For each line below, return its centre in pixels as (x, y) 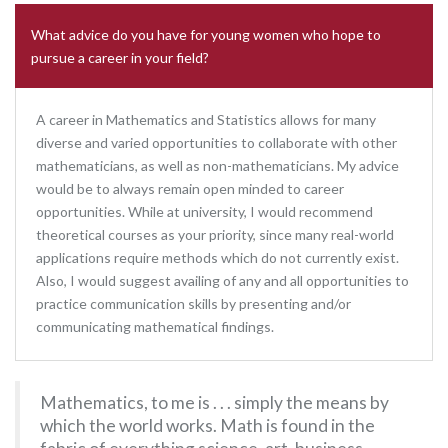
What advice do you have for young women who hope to (206, 34)
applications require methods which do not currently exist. (217, 257)
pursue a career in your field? (120, 57)
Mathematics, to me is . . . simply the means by (214, 402)
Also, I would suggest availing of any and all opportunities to (222, 280)
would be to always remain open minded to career (190, 188)
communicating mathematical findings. (155, 326)
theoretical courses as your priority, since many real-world (215, 234)
